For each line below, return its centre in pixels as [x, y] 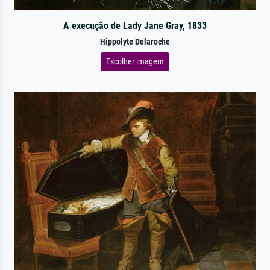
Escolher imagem [135, 61]
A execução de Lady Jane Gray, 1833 [135, 25]
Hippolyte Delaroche [135, 42]
